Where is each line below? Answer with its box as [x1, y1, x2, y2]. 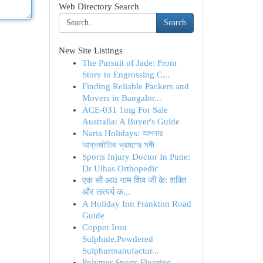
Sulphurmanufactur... [82, 246, 159, 255]
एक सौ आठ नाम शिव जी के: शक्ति [82, 176, 186, 185]
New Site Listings [58, 46, 123, 55]
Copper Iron [82, 222, 127, 232]
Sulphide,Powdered [82, 234, 153, 244]
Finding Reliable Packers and [82, 82, 189, 91]
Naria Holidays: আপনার [82, 129, 163, 138]
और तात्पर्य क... [82, 187, 130, 197]
